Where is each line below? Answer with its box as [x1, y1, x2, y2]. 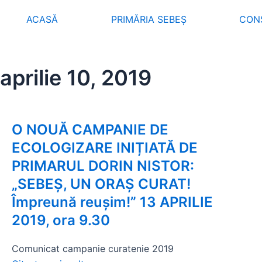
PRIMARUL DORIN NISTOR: [12, 157, 194, 174]
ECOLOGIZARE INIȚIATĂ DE [12, 139, 198, 156]
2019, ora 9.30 [12, 212, 110, 229]
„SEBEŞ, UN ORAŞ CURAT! [12, 175, 191, 192]
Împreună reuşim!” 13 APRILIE [12, 194, 213, 211]
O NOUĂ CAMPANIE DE [12, 121, 168, 138]
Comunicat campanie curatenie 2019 [12, 243, 174, 254]
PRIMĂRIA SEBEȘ [111, 13, 187, 25]
